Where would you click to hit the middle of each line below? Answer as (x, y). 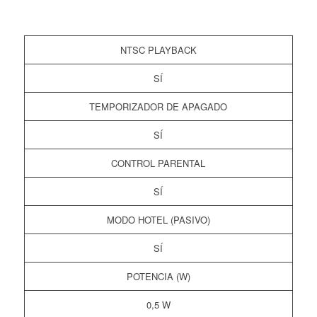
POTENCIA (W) (158, 277)
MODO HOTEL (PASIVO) (158, 220)
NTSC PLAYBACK (158, 50)
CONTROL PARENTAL (158, 163)
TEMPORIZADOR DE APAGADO (158, 107)
